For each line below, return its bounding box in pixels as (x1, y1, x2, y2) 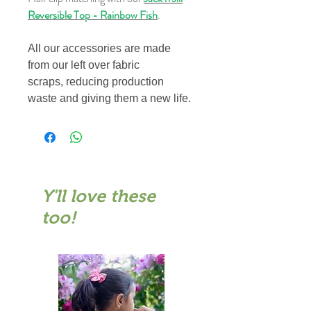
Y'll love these (42, 186, 155, 206)
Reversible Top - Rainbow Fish (28, 7, 158, 24)
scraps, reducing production (28, 76, 164, 88)
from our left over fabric (28, 59, 140, 72)
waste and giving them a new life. (28, 92, 191, 105)
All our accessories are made (28, 42, 171, 55)
